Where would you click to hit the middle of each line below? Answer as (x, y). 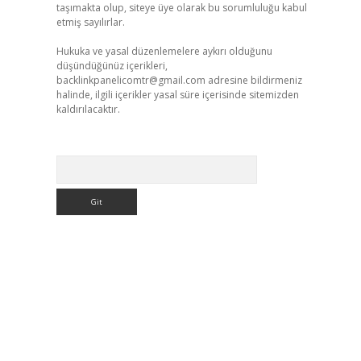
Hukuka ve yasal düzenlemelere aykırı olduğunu (164, 51)
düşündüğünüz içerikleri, (112, 66)
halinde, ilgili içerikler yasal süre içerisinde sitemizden (177, 95)
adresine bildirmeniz (253, 80)
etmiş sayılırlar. (90, 22)
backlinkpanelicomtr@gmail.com (131, 80)
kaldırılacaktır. (88, 109)
